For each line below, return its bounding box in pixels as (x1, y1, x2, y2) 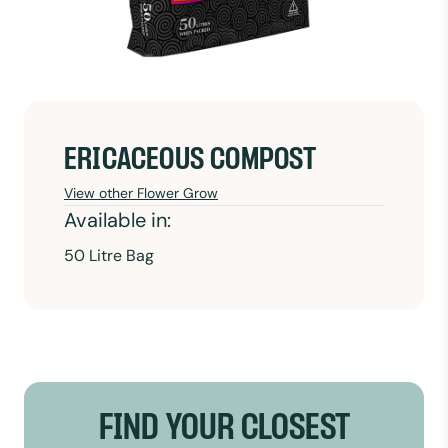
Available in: (64, 207, 171, 233)
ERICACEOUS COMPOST (64, 144, 317, 177)
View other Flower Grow (64, 184, 218, 202)
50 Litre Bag (64, 245, 154, 266)
